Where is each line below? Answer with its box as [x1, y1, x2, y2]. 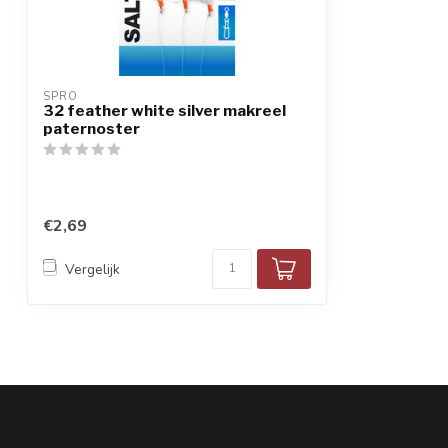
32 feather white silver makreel [43, 101, 286, 120]
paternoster [43, 119, 140, 138]
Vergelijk [65, 259, 120, 279]
